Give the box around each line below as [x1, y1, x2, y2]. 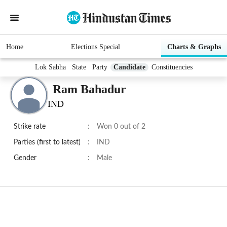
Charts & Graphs [167, 43, 221, 51]
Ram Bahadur [53, 82, 126, 96]
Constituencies [151, 63, 193, 71]
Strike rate [14, 123, 46, 131]
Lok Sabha [34, 63, 66, 71]
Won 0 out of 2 [97, 123, 145, 131]
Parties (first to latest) [14, 139, 81, 146]
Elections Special [70, 43, 120, 51]
